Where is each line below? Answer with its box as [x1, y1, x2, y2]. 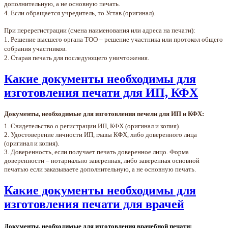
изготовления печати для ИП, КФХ [4, 85, 198, 99]
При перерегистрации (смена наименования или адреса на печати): [4, 26, 195, 34]
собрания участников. [4, 44, 67, 52]
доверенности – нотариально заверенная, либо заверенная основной [4, 157, 199, 165]
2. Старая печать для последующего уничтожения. [4, 53, 149, 62]
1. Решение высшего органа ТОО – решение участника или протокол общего [4, 35, 223, 43]
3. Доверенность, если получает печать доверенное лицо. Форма [4, 148, 189, 156]
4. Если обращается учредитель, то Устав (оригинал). [4, 9, 155, 17]
